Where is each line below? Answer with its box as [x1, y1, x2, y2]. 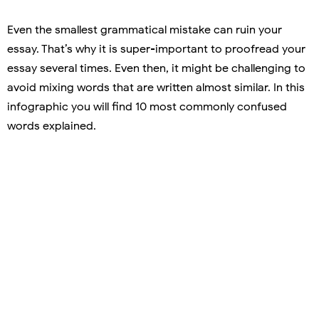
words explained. [7, 118, 96, 133]
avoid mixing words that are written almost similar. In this [7, 80, 305, 95]
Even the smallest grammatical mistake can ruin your [7, 22, 282, 37]
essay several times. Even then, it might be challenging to [7, 61, 305, 75]
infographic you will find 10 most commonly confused [7, 99, 287, 114]
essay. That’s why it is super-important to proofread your [7, 41, 305, 56]
